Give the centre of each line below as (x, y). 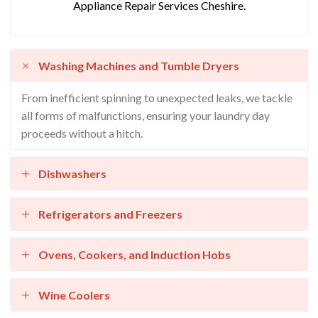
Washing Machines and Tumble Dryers (139, 66)
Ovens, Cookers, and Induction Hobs (135, 254)
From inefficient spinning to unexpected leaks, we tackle (157, 98)
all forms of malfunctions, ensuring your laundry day (146, 115)
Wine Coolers (74, 295)
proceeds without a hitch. (82, 133)
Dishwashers (72, 174)
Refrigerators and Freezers (110, 214)
